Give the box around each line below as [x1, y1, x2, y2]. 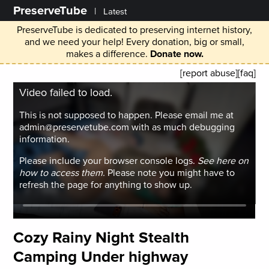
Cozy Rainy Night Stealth [13, 228, 190, 247]
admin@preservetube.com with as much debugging [19, 121, 235, 133]
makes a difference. [65, 48, 148, 60]
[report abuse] [180, 67, 238, 79]
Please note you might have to [105, 167, 235, 179]
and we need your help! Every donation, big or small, [25, 36, 244, 48]
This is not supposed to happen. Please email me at [19, 109, 234, 121]
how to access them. [19, 167, 106, 179]
